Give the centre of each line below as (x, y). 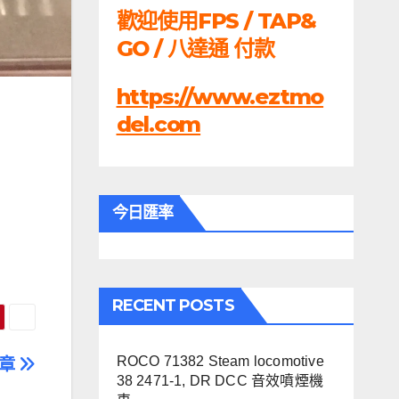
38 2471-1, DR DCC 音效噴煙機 (220, 381)
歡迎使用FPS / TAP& (216, 21)
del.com (159, 124)
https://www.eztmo (220, 96)
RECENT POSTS (173, 306)
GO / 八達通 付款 (195, 49)
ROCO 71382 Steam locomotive (220, 362)
